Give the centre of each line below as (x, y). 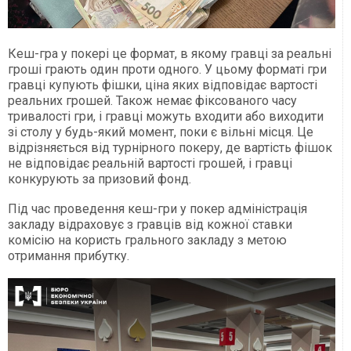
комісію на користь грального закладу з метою (147, 240)
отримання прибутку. (69, 255)
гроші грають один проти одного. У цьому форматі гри (167, 69)
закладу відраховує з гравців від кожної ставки (150, 224)
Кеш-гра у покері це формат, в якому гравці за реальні (170, 53)
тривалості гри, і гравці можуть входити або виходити (166, 116)
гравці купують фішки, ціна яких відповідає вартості (163, 85)
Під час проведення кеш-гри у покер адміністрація (157, 208)
